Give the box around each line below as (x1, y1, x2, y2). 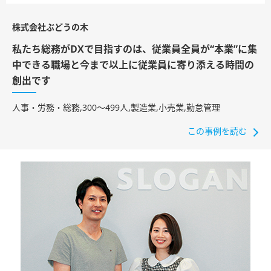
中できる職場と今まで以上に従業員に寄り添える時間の (12, 60, 254, 71)
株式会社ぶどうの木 (12, 23, 88, 32)
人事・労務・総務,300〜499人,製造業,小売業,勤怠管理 (12, 103, 220, 113)
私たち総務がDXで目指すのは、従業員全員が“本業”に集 (12, 45, 257, 55)
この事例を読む (188, 127, 247, 136)
